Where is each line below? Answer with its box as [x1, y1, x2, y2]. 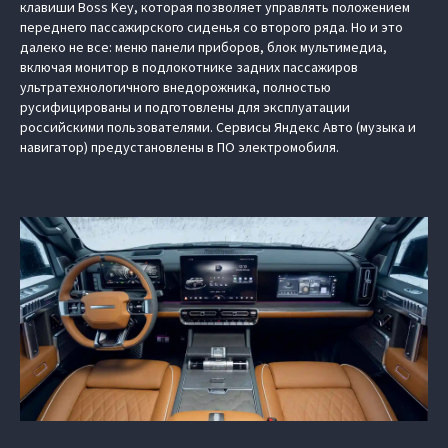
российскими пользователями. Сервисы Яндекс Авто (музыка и [20, 118, 416, 136]
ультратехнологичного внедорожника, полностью [20, 78, 331, 96]
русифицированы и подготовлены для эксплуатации [20, 98, 350, 116]
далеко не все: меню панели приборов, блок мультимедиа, [20, 38, 387, 56]
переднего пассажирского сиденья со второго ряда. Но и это [20, 18, 403, 36]
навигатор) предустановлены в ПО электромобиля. [20, 138, 339, 156]
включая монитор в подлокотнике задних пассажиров [20, 58, 358, 76]
